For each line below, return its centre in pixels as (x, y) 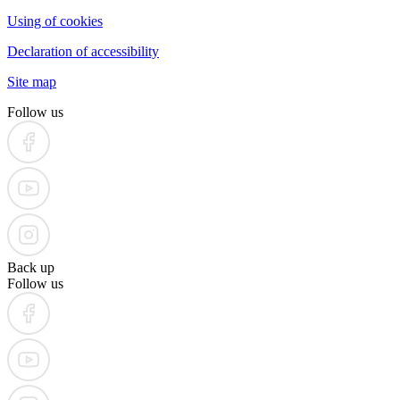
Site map (32, 81)
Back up (31, 267)
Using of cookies (55, 21)
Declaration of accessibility (83, 51)
